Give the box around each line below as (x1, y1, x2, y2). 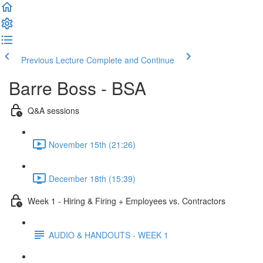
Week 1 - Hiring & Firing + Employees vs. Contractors (28, 194, 225, 207)
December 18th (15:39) (49, 172, 136, 184)
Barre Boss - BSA (9, 75, 146, 100)
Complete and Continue (86, 54, 174, 66)
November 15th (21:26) (49, 138, 136, 150)
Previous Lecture (21, 54, 84, 66)
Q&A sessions (28, 104, 79, 116)
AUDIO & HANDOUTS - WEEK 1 (49, 228, 168, 241)
